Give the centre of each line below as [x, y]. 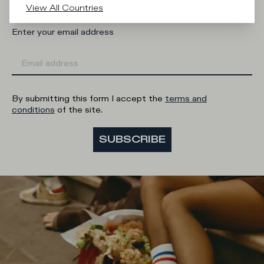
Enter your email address [63, 32]
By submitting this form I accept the [88, 99]
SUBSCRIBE [132, 140]
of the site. [79, 110]
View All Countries [65, 8]
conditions [33, 110]
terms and [186, 99]
